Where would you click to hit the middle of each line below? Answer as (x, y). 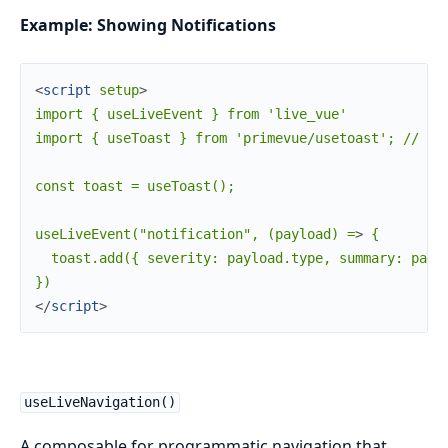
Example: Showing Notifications (148, 25)
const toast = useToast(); (135, 186)
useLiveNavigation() (99, 402)
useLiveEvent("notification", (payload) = (195, 234)
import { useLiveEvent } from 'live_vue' (191, 114)
